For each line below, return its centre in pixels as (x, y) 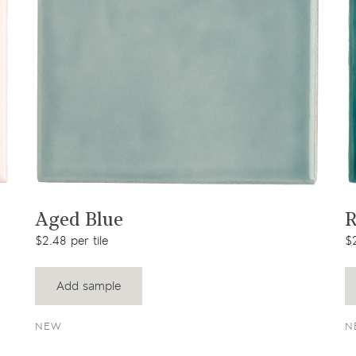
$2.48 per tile (72, 241)
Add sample (89, 286)
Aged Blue (79, 221)
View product (178, 205)
